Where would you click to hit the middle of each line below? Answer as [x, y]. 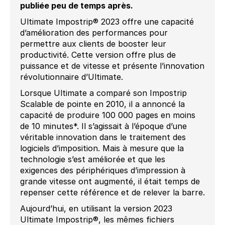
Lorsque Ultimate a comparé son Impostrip [103, 93]
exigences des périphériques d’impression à [103, 171]
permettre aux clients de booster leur [93, 44]
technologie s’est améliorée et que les [93, 159]
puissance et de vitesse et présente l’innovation [112, 66]
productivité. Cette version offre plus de [98, 55]
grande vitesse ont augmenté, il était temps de [110, 182]
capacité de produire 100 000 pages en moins [108, 115]
